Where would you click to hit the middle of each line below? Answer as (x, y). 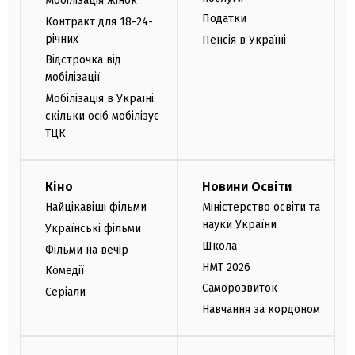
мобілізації (73, 78)
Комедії (65, 271)
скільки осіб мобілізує (102, 116)
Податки (224, 19)
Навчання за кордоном (261, 310)
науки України (239, 224)
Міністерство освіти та (261, 207)
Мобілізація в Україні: (101, 99)
